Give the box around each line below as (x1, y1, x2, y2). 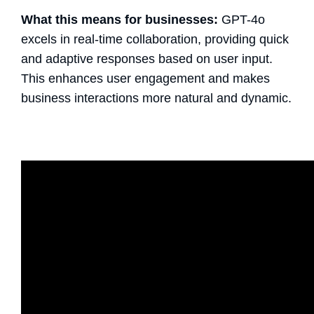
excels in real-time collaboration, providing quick (21, 32, 289, 46)
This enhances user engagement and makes (21, 71, 270, 86)
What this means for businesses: (21, 12, 218, 27)
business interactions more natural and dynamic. (21, 90, 292, 105)
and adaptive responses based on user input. (21, 51, 273, 66)
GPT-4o (218, 12, 265, 27)
